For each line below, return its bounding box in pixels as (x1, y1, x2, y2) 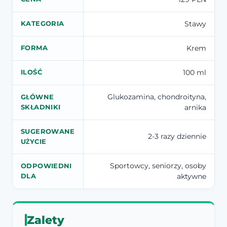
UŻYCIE (21, 137, 47, 145)
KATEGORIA (21, 19, 64, 27)
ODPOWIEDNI (21, 162, 72, 170)
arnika (184, 102, 206, 112)
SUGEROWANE (21, 127, 75, 135)
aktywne (177, 171, 206, 181)
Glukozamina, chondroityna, (107, 92, 206, 101)
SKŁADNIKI (21, 103, 61, 111)
